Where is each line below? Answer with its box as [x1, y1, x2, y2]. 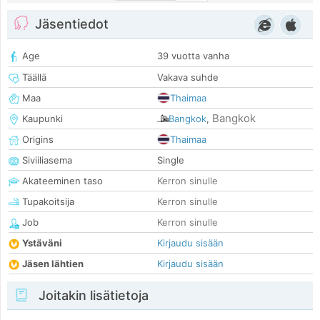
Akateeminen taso [19, 175, 103, 187]
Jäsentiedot [35, 16, 109, 32]
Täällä [19, 71, 46, 84]
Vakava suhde [157, 71, 219, 84]
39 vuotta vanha [157, 50, 229, 62]
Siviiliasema [19, 154, 72, 166]
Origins [19, 134, 54, 146]
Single [157, 154, 184, 166]
